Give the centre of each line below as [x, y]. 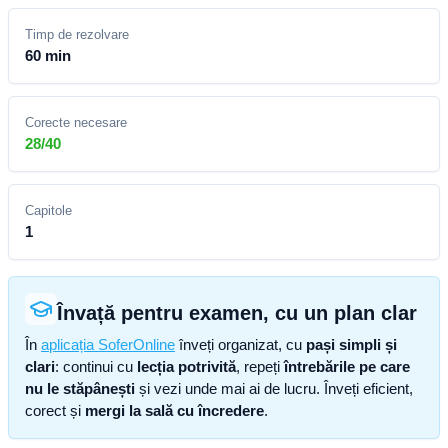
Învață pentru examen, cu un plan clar [237, 313]
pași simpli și [351, 344]
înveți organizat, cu [238, 344]
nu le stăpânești [80, 388]
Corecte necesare [76, 122]
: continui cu [96, 366]
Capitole [48, 210]
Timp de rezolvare [77, 34]
